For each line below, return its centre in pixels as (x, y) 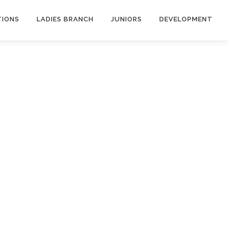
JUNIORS (126, 19)
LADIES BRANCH (65, 19)
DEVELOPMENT (186, 19)
